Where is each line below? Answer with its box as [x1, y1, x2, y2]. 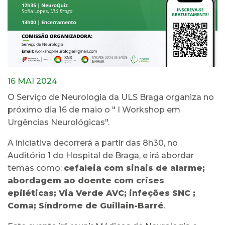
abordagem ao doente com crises [8, 176, 164, 186]
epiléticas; [8, 188, 59, 198]
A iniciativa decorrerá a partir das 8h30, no [8, 138, 178, 148]
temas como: [8, 163, 64, 173]
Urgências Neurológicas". [8, 118, 109, 128]
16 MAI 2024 [8, 76, 57, 86]
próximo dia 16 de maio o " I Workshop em [8, 105, 180, 115]
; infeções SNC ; [124, 188, 195, 198]
